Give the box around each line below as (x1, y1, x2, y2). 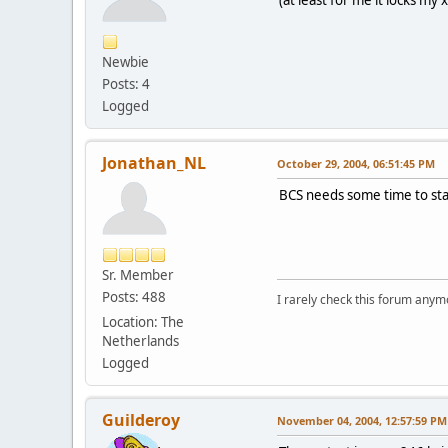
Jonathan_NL (102, 152, 206, 175)
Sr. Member (102, 266, 174, 285)
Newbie (102, 53, 149, 72)
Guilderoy (102, 409, 180, 432)
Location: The (102, 313, 184, 332)
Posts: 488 (102, 288, 166, 307)
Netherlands (102, 332, 179, 351)
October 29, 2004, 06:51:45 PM (277, 156, 435, 172)
